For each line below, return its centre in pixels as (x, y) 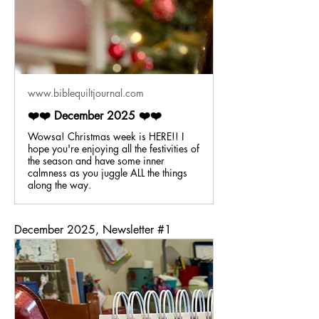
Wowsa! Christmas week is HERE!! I (106, 136)
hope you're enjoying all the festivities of (114, 148)
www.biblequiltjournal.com (86, 93)
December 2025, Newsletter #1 (93, 230)
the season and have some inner (96, 161)
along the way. (59, 185)
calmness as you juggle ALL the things (108, 173)
